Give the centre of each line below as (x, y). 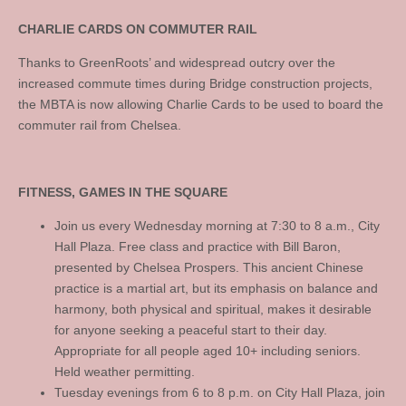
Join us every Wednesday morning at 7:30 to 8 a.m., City (217, 226)
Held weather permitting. (125, 372)
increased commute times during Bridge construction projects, (195, 83)
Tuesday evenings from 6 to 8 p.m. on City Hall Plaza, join (220, 392)
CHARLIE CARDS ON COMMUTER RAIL (138, 29)
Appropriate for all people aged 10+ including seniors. (208, 351)
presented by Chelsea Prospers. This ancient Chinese (209, 267)
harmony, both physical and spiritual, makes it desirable (213, 309)
